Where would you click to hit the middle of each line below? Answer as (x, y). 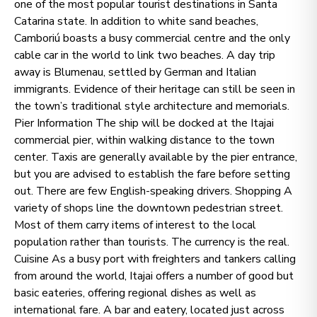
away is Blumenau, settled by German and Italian (135, 72)
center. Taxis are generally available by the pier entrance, (156, 157)
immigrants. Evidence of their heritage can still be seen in (155, 89)
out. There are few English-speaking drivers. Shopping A (153, 191)
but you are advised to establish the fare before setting (152, 174)
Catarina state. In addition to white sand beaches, (136, 21)
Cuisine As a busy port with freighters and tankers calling (155, 259)
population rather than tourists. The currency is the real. (152, 242)
